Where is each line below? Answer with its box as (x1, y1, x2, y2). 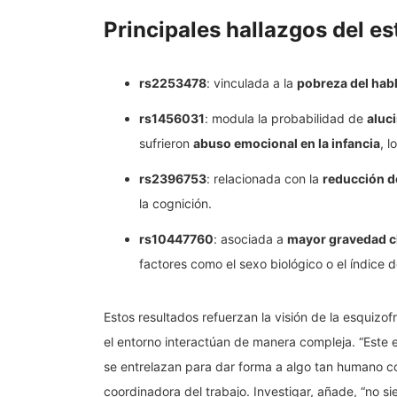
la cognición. (139, 196, 212, 212)
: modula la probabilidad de (205, 111, 367, 127)
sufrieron (139, 136, 193, 152)
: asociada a (214, 231, 287, 247)
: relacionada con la (206, 171, 323, 187)
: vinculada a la (206, 75, 297, 91)
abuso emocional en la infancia (193, 136, 380, 152)
